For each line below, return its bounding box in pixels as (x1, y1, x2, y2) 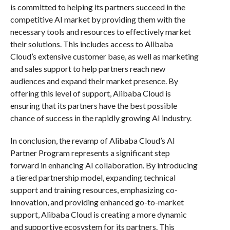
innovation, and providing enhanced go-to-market (10, 197, 184, 207)
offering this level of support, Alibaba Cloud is (10, 88, 171, 98)
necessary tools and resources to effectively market (10, 26, 191, 36)
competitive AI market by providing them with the (10, 14, 185, 24)
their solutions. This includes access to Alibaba (10, 39, 173, 49)
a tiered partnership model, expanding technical (10, 172, 176, 182)
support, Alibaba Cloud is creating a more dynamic (10, 209, 187, 219)
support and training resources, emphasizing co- (10, 184, 178, 195)
